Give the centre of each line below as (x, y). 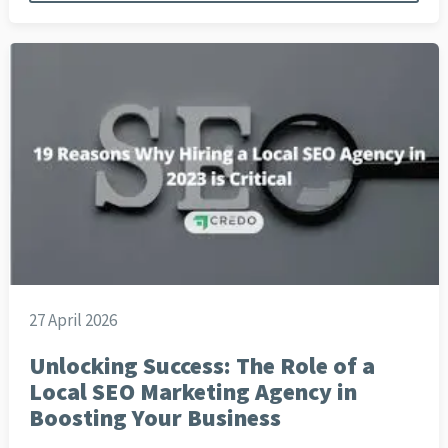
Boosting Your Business (154, 418)
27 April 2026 (72, 320)
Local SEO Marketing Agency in (192, 392)
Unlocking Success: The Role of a (201, 366)
